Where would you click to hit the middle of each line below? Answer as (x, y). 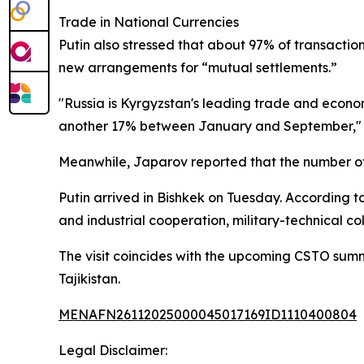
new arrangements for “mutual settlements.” (198, 68)
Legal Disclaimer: (113, 351)
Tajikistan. (89, 279)
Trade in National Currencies (149, 22)
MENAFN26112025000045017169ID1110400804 (208, 315)
